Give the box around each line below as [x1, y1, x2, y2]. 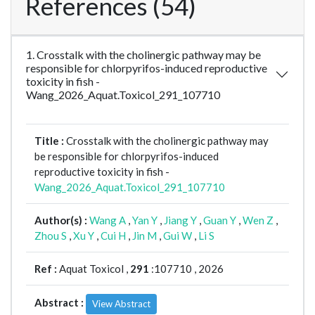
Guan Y [203, 214, 236, 227]
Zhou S [34, 229, 67, 243]
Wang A [89, 214, 126, 227]
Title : [34, 134, 66, 148]
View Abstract [92, 298, 150, 310]
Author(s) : [34, 214, 89, 227]
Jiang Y [164, 214, 197, 227]
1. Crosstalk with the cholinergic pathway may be [26, 48, 261, 62]
